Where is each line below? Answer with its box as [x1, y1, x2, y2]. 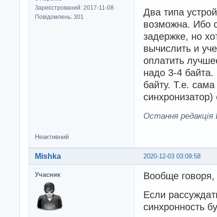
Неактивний [35, 133, 69, 141]
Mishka [35, 152, 61, 161]
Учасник [35, 171, 61, 179]
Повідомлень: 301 [35, 13, 84, 20]
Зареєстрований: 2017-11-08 [35, 4, 114, 11]
